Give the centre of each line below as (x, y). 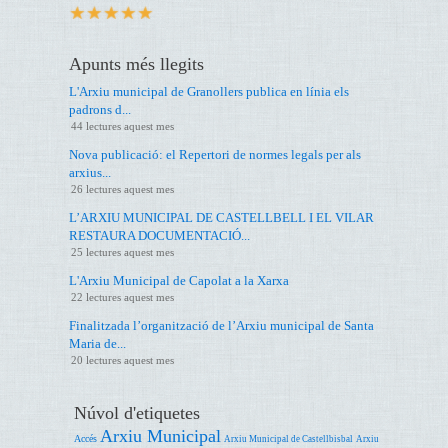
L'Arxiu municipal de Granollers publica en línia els (209, 91)
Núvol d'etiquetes (137, 412)
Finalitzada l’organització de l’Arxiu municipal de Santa (221, 325)
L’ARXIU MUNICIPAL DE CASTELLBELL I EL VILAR (221, 217)
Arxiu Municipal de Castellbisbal (288, 438)
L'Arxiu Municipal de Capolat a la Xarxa (179, 280)
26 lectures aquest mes (122, 188)
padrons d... (100, 109)
